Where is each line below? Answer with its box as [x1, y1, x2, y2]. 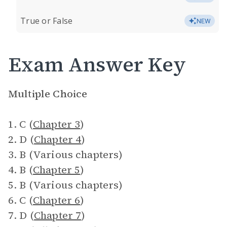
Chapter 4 [33, 132, 82, 146]
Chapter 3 [32, 117, 81, 131]
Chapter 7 [33, 208, 82, 222]
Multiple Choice [8, 87, 88, 101]
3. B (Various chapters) [8, 147, 123, 162]
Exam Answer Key [8, 51, 186, 78]
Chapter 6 [32, 193, 81, 207]
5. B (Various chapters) [8, 178, 123, 192]
